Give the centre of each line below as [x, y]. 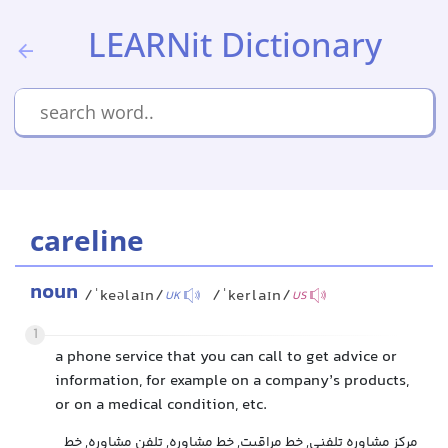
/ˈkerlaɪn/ [252, 296]
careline [87, 240]
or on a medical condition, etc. [161, 405]
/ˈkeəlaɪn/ [124, 296]
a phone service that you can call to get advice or [226, 357]
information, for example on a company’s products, [232, 381]
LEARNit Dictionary [235, 44]
